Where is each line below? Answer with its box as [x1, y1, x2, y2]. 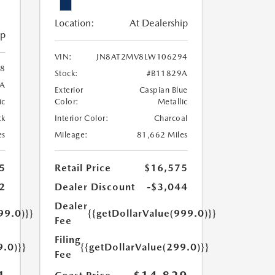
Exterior [54, 85, 83, 95]
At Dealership [129, 17, 188, 29]
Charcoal [153, 114, 188, 123]
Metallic [157, 97, 188, 107]
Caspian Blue [139, 85, 188, 95]
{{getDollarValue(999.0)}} [87, 207, 217, 220]
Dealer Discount [54, 181, 135, 193]
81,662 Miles [136, 130, 188, 140]
